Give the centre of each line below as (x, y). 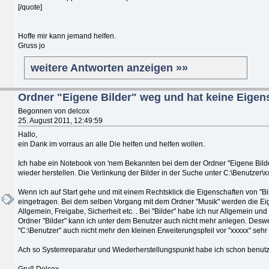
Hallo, (28, 134)
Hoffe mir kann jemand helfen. (67, 36)
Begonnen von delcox (54, 111)
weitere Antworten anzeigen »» (109, 68)
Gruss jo (32, 45)
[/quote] (30, 7)
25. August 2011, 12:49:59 (60, 120)
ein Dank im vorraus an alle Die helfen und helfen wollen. (111, 144)
